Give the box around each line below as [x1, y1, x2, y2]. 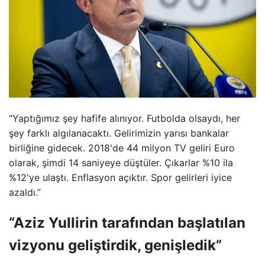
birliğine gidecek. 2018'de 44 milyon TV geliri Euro [9, 142, 235, 154]
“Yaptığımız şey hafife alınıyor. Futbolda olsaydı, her [9, 112, 240, 125]
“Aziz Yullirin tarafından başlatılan [9, 214, 245, 232]
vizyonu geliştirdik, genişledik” [9, 237, 222, 254]
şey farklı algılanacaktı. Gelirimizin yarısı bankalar [9, 127, 229, 140]
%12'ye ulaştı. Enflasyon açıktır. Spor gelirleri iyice [9, 172, 232, 184]
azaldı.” [9, 186, 41, 199]
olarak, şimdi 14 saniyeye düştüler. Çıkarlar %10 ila [9, 157, 233, 169]
